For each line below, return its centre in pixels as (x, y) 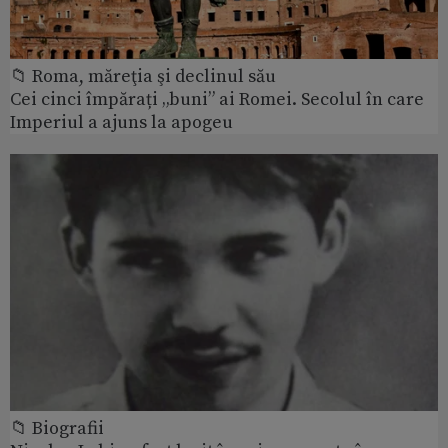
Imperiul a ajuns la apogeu (121, 123)
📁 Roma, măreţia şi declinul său (143, 77)
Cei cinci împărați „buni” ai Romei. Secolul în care (217, 100)
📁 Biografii (57, 428)
